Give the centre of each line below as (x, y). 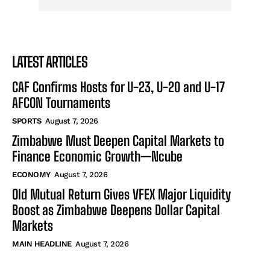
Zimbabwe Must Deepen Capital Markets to (118, 140)
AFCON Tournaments (61, 102)
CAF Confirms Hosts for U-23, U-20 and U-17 (118, 87)
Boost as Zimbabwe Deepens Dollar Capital (116, 210)
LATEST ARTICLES (50, 61)
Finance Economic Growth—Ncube (97, 156)
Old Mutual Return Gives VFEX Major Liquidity (121, 194)
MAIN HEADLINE (42, 243)
